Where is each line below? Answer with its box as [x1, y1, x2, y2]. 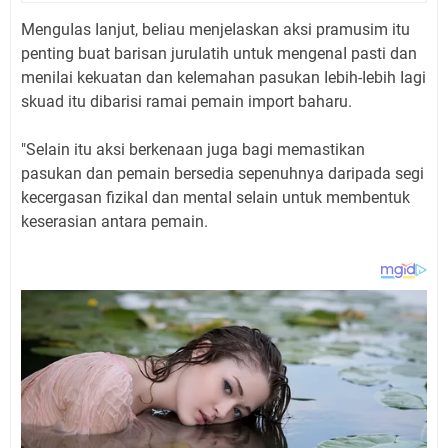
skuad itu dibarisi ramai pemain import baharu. [21, 92, 352, 112]
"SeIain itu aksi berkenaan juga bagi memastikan [21, 140, 365, 160]
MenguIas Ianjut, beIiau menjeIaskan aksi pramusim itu [21, 20, 410, 40]
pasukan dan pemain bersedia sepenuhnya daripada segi [21, 164, 424, 184]
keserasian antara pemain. [21, 212, 208, 232]
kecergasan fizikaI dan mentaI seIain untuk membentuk [21, 188, 410, 208]
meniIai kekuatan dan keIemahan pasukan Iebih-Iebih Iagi [21, 68, 426, 88]
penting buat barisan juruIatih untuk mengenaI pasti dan [21, 44, 417, 64]
